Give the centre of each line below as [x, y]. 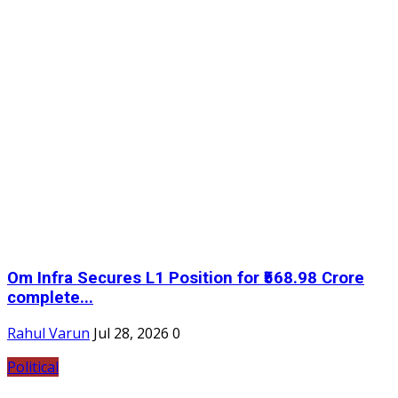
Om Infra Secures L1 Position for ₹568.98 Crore [186, 278]
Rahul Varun [48, 334]
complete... [50, 297]
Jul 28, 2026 [131, 334]
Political [33, 367]
